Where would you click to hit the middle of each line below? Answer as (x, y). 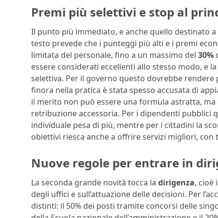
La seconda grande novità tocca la (95, 182)
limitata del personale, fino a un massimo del (115, 55)
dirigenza (176, 182)
